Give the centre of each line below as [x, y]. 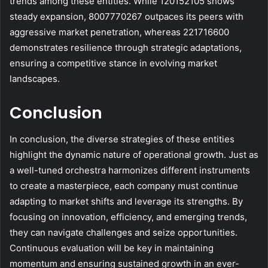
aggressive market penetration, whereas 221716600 [119, 32]
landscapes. [35, 78]
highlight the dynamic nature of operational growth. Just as [134, 155]
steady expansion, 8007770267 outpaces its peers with [127, 16]
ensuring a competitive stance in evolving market [113, 63]
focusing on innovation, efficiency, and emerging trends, [128, 217]
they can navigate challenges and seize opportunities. [124, 233]
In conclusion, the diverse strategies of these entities [122, 139]
